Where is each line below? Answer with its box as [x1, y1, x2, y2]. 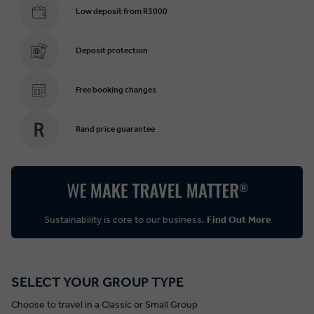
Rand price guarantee [76, 124, 155, 135]
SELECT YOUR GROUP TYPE [11, 273, 184, 290]
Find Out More [206, 213, 271, 226]
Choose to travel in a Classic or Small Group [11, 298, 198, 310]
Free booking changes [76, 85, 156, 95]
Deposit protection [76, 46, 148, 56]
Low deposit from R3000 [76, 6, 168, 17]
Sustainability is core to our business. [43, 213, 207, 226]
